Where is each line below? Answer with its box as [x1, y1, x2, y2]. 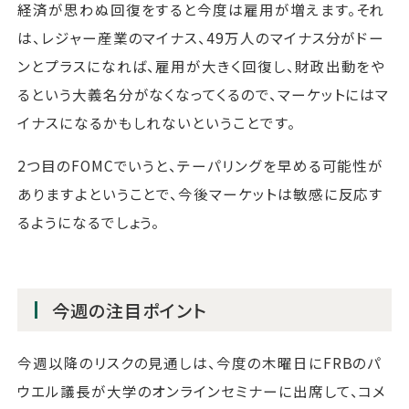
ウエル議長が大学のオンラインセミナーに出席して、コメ [17, 381, 387, 402]
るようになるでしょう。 [17, 211, 161, 232]
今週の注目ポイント [52, 297, 207, 323]
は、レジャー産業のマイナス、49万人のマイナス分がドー [17, 27, 385, 48]
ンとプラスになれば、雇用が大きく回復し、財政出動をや [17, 56, 386, 77]
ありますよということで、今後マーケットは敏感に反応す [17, 183, 384, 204]
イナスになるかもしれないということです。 [17, 112, 296, 133]
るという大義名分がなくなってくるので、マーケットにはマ [17, 84, 390, 105]
